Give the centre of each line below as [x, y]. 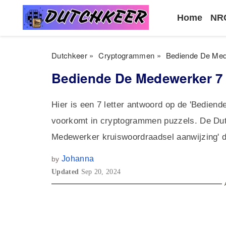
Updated [66, 172]
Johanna [78, 159]
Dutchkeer [69, 55]
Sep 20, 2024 [101, 172]
